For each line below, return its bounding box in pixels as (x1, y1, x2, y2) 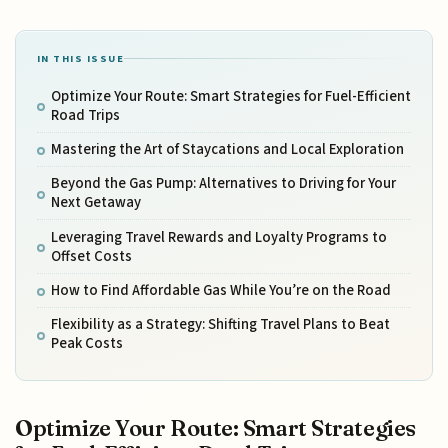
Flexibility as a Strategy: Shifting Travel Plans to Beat (50, 314, 390, 336)
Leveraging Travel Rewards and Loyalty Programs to (50, 226, 387, 248)
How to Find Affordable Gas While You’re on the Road (50, 280, 391, 302)
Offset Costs (50, 245, 132, 267)
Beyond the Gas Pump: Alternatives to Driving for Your (50, 173, 396, 195)
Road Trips (50, 104, 120, 126)
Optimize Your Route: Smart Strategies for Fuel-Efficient (50, 85, 411, 107)
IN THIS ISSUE (36, 50, 125, 66)
